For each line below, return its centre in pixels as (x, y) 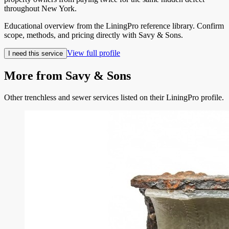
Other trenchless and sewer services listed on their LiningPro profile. (114, 97)
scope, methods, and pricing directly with (71, 35)
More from (35, 75)
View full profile (94, 53)
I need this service (36, 53)
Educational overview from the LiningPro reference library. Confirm (114, 26)
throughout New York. (40, 8)
